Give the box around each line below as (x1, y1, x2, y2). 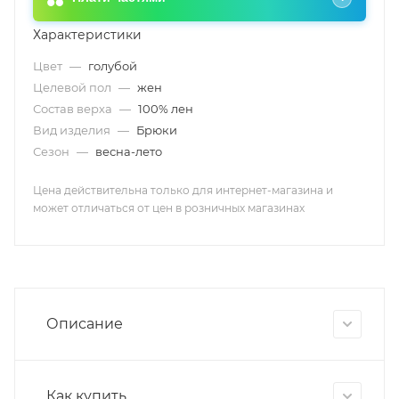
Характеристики (33, 27, 142, 43)
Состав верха (33, 102, 115, 116)
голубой (88, 59, 137, 73)
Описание (46, 314, 123, 332)
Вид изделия (33, 123, 113, 137)
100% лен (138, 102, 193, 116)
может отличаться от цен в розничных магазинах (33, 201, 305, 215)
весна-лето (95, 144, 162, 159)
